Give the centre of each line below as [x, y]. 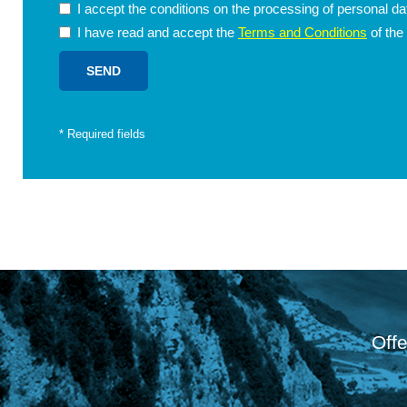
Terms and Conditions [303, 32]
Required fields [104, 134]
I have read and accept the [158, 32]
